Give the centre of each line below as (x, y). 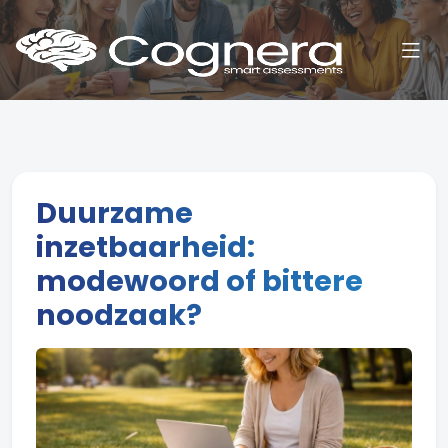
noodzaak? (119, 315)
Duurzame (114, 213)
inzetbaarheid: (145, 247)
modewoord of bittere (199, 281)
